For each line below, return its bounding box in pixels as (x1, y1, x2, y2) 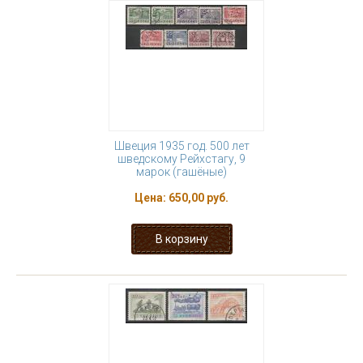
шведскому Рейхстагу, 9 (117, 152, 246, 165)
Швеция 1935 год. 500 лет (113, 139, 250, 152)
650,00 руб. (169, 191, 228, 204)
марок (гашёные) (136, 165, 227, 178)
